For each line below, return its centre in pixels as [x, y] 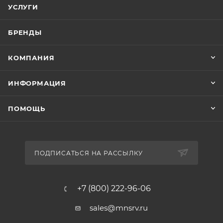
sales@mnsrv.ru [119, 208]
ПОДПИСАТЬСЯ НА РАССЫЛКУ [89, 153]
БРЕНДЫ [25, 33]
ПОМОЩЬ [27, 109]
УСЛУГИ [23, 7]
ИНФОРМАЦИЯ [37, 83]
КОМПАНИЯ [31, 58]
